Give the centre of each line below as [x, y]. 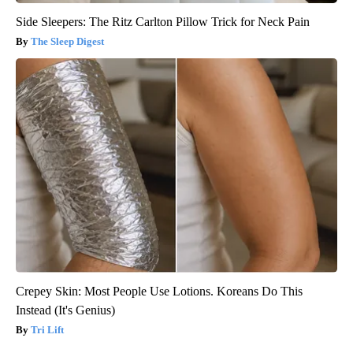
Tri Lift [47, 330]
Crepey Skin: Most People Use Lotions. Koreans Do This [159, 292]
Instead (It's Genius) [65, 310]
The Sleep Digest [67, 42]
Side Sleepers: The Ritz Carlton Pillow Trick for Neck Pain [163, 22]
